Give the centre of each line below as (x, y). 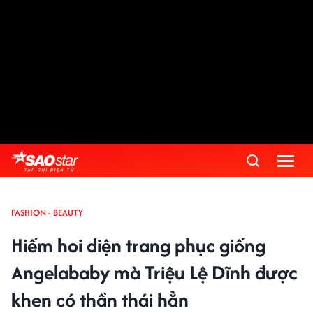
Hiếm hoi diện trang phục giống (138, 245)
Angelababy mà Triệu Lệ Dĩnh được (154, 272)
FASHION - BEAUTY (47, 213)
